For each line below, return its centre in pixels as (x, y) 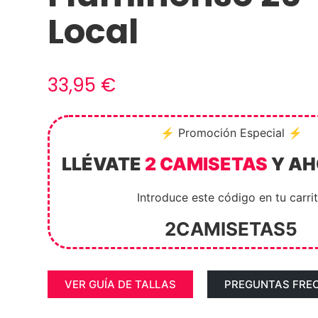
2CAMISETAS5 (231, 229)
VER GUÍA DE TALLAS (121, 284)
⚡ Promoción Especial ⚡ (231, 132)
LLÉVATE (104, 164)
